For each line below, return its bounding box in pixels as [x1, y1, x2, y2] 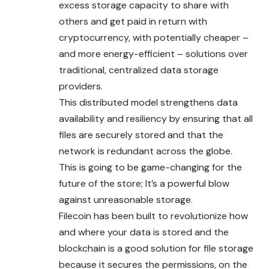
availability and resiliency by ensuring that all [59, 112, 253, 125]
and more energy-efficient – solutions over [59, 47, 248, 60]
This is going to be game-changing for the [59, 160, 242, 174]
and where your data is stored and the [59, 225, 229, 238]
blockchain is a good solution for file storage [59, 241, 253, 255]
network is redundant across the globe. [59, 144, 232, 157]
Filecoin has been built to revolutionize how [59, 209, 248, 222]
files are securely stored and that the [59, 128, 223, 141]
